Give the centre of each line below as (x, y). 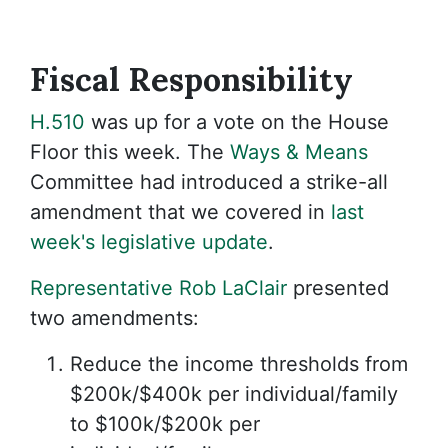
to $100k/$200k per (165, 423)
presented (338, 287)
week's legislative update (149, 241)
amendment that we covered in (180, 211)
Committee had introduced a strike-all (209, 181)
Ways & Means (299, 151)
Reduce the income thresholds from (239, 363)
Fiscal (79, 79)
